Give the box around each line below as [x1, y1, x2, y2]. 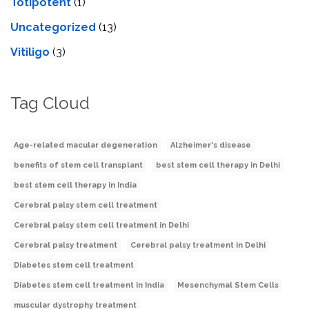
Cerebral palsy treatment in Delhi [130, 241, 266, 250]
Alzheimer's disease [170, 141, 251, 150]
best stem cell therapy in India [14, 181, 137, 190]
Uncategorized [10, 21, 96, 34]
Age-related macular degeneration [14, 141, 157, 150]
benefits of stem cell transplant [14, 161, 143, 170]
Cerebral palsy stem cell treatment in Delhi [14, 221, 189, 230]
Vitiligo [10, 46, 50, 59]
